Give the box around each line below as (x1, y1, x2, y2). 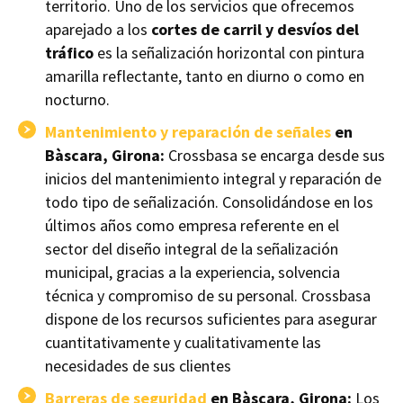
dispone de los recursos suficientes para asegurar (45, 309, 377, 330)
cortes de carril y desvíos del (151, 19, 359, 40)
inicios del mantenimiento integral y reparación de (45, 168, 381, 190)
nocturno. (45, 89, 110, 111)
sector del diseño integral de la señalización (45, 238, 338, 260)
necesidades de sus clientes (45, 355, 231, 377)
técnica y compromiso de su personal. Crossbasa (45, 285, 371, 307)
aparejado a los (45, 19, 151, 40)
